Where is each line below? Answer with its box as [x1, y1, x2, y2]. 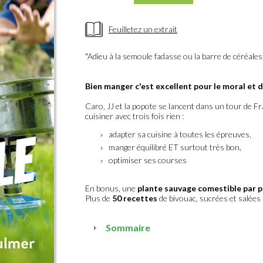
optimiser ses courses [109, 155, 187, 165]
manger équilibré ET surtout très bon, [109, 142, 241, 152]
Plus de [85, 193, 112, 203]
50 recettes [112, 193, 157, 203]
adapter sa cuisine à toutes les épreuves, [109, 129, 251, 139]
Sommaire [106, 222, 151, 233]
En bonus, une [85, 183, 137, 193]
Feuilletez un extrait [109, 24, 177, 34]
